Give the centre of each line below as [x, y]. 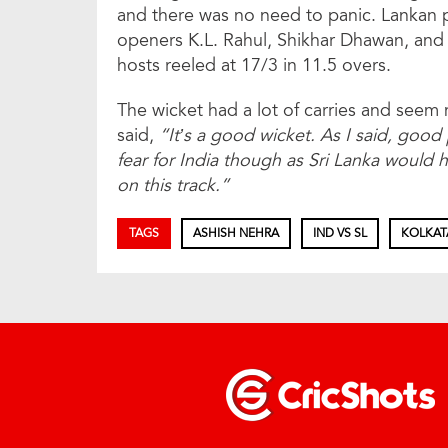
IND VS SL [340, 233]
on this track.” [173, 185]
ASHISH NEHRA [236, 233]
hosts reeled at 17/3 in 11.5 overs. [254, 65]
